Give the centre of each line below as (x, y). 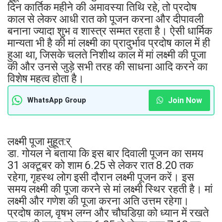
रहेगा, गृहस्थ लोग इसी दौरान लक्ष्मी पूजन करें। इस (101, 177)
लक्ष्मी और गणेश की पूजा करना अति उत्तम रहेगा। (98, 201)
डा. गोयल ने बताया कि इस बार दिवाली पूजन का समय (105, 153)
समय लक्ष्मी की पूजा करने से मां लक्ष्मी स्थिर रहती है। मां (110, 189)
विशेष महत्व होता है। (46, 78)
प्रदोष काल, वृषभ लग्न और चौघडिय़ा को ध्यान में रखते (108, 213)
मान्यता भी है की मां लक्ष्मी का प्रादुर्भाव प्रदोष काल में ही (109, 43)
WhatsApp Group (57, 100)
